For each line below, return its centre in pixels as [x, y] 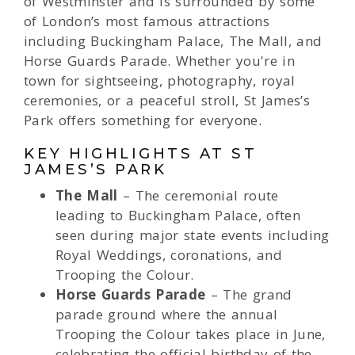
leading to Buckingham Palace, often [178, 216]
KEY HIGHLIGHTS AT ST [140, 154]
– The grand [249, 295]
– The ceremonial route [198, 196]
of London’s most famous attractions [147, 21]
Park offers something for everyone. [143, 120]
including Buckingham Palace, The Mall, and [173, 41]
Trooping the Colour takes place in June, [191, 334]
